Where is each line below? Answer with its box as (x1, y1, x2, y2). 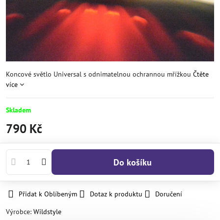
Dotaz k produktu (90, 190, 142, 198)
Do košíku (119, 156, 152, 168)
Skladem (6, 106, 31, 114)
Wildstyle (33, 207, 61, 216)
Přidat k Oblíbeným (19, 190, 77, 198)
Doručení (155, 190, 182, 198)
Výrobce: (6, 207, 33, 216)
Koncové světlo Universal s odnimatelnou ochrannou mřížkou (6, 70, 193, 79)
